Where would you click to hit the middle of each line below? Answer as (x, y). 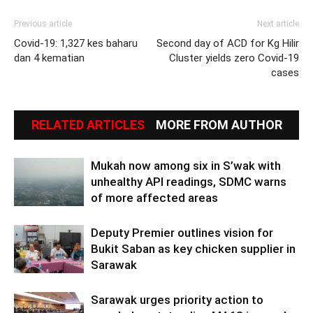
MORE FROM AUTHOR (219, 124)
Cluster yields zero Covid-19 (234, 58)
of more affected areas (154, 197)
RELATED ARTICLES (88, 124)
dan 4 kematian (49, 58)
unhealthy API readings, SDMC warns (189, 181)
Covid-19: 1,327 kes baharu (76, 43)
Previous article (43, 23)
